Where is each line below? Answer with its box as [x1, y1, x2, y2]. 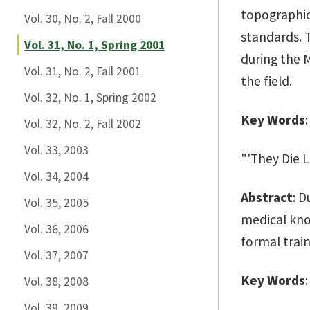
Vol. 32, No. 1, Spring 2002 [24, 90, 156, 105]
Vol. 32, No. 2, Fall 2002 [24, 116, 141, 131]
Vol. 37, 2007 [24, 248, 89, 263]
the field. [241, 73, 292, 89]
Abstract [241, 189, 293, 206]
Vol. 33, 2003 [24, 143, 89, 158]
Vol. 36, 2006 [24, 221, 89, 237]
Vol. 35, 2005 [24, 195, 89, 210]
